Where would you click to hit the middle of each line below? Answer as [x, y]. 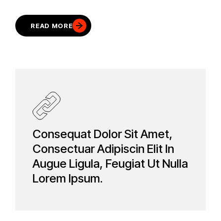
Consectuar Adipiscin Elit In [104, 149]
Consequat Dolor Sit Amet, [103, 134]
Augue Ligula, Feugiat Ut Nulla [110, 164]
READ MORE [52, 25]
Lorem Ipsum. [68, 179]
